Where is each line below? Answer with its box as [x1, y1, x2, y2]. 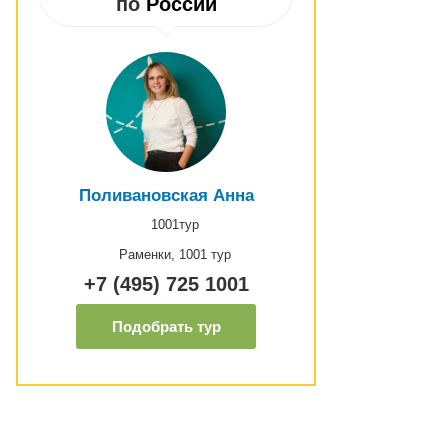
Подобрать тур [111, 318, 221, 335]
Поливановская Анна [78, 186, 254, 205]
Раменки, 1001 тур [119, 247, 231, 262]
